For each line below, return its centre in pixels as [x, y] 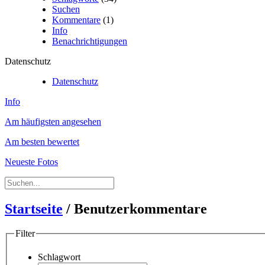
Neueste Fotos [31, 161]
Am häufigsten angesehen [53, 121]
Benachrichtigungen [90, 41]
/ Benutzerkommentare [135, 209]
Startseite [34, 209]
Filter [25, 234]
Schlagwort [59, 257]
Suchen [66, 9]
